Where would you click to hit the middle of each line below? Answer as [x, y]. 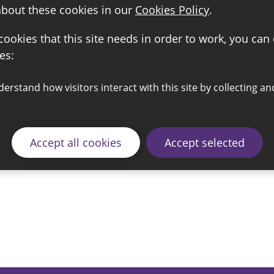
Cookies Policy [172, 10]
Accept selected [204, 143]
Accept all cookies [76, 143]
